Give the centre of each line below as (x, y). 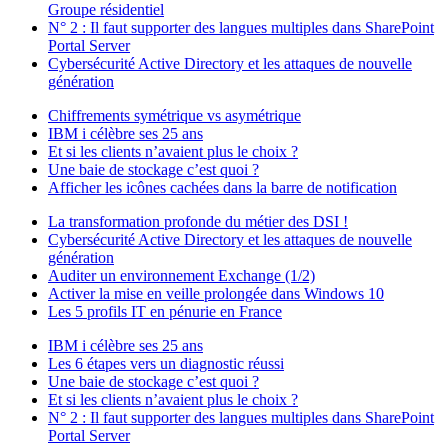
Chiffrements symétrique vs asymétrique (174, 116)
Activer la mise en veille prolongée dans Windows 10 (216, 294)
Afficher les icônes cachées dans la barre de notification (222, 188)
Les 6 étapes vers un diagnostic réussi (166, 364)
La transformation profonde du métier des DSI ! (198, 222)
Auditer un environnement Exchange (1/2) (181, 276)
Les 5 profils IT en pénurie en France (165, 312)
